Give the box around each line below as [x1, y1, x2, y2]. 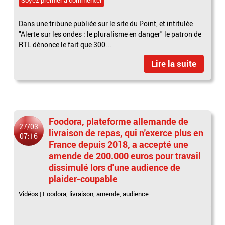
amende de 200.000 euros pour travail [49, 149, 201, 162]
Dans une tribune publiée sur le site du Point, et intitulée [19, 18, 193, 28]
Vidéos [19, 189, 39, 198]
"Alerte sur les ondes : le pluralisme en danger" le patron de [19, 29, 202, 39]
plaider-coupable [49, 172, 118, 185]
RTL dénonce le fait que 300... [19, 39, 112, 49]
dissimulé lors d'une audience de [49, 161, 181, 173]
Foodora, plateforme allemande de [49, 115, 189, 127]
